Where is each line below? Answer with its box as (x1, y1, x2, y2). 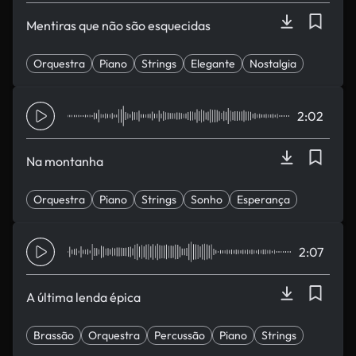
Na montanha (26, 153, 103, 169)
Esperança (237, 192, 290, 207)
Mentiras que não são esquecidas (26, 17, 211, 33)
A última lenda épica (26, 289, 141, 305)
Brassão (33, 328, 74, 342)
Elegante (191, 56, 235, 71)
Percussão (154, 328, 205, 342)
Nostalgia (250, 56, 296, 71)
